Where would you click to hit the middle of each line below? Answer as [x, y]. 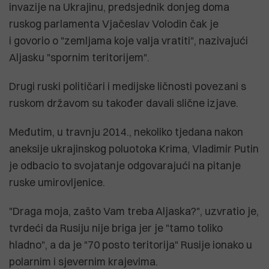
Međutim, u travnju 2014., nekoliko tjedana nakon [126, 131]
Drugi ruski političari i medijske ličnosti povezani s [128, 86]
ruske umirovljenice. [57, 182]
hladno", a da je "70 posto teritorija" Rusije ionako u [131, 244]
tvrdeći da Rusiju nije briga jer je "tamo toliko [116, 228]
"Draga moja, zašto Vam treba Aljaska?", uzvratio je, [134, 211]
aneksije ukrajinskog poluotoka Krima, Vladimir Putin [134, 148]
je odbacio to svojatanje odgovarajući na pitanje [125, 165]
